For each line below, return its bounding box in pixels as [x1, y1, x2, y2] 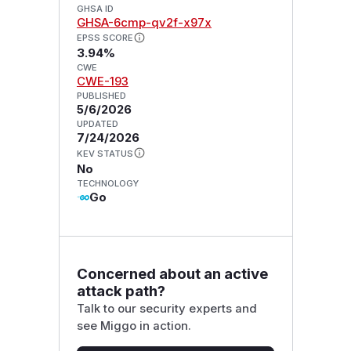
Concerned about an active [76, 264, 268, 283]
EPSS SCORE [76, 32, 133, 44]
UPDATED [76, 118, 118, 130]
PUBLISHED [76, 90, 126, 102]
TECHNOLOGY [76, 178, 139, 190]
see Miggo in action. [76, 318, 191, 333]
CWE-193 [76, 74, 128, 89]
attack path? [76, 281, 165, 300]
